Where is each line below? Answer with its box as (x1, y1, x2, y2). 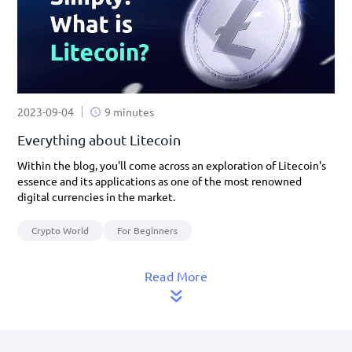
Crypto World (31, 224, 89, 236)
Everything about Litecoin (17, 131, 181, 148)
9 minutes (104, 104, 154, 119)
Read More (145, 268, 207, 284)
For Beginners (117, 224, 178, 236)
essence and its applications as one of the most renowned (17, 174, 302, 188)
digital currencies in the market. (17, 189, 175, 203)
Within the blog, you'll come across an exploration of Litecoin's (17, 158, 326, 172)
